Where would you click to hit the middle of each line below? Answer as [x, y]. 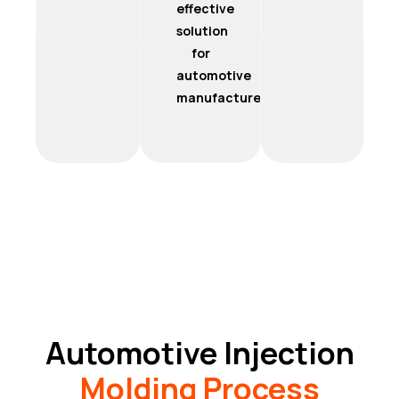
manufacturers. [227, 97]
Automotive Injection [199, 352]
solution [203, 30]
